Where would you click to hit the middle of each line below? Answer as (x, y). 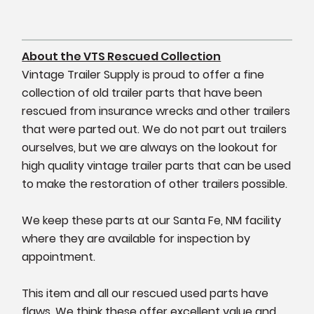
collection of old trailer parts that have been (142, 93)
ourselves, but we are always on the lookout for (150, 147)
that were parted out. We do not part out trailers (155, 129)
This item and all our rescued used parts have (145, 293)
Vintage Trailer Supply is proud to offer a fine (143, 74)
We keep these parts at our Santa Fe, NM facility (152, 220)
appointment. (59, 257)
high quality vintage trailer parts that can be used (157, 165)
